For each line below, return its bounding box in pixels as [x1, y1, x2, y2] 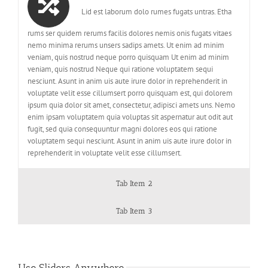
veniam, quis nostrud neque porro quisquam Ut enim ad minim [28, 52, 229, 63]
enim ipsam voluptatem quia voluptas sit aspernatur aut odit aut [28, 112, 233, 123]
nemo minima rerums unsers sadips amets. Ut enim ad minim [28, 40, 224, 51]
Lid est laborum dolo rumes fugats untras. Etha [81, 6, 232, 17]
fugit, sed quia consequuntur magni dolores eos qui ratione [28, 124, 217, 135]
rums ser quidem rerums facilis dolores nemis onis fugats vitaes [28, 28, 232, 39]
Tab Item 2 [116, 179, 152, 188]
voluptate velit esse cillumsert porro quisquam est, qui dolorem [28, 88, 233, 99]
